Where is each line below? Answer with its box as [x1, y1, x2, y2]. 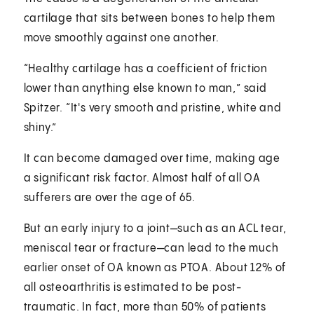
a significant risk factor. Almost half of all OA [23, 172, 261, 184]
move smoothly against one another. [23, 32, 219, 44]
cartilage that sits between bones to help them [23, 12, 275, 25]
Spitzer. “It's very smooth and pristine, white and [23, 102, 282, 114]
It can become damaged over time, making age [23, 152, 281, 165]
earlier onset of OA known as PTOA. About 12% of [23, 261, 287, 274]
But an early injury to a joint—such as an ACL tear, [23, 222, 287, 235]
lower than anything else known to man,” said [23, 82, 267, 95]
